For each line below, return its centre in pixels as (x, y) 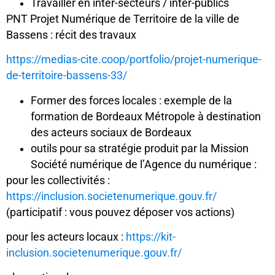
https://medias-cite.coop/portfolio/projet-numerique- (134, 60)
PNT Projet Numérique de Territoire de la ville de (123, 19)
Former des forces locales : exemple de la (131, 100)
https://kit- (151, 237)
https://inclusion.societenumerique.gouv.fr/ (111, 196)
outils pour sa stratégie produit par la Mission (140, 148)
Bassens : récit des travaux (71, 35)
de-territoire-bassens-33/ (67, 76)
